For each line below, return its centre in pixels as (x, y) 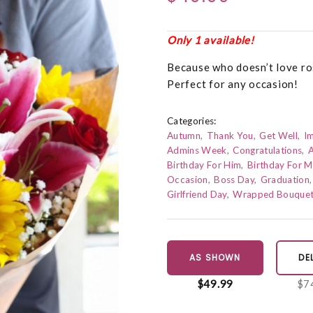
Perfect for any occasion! (233, 84)
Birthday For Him (204, 165)
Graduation (285, 180)
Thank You (230, 136)
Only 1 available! (211, 40)
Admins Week (197, 151)
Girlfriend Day (197, 195)
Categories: (192, 121)
